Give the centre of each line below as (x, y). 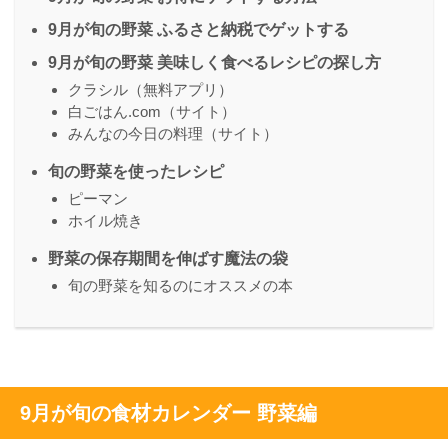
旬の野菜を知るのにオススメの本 (180, 286)
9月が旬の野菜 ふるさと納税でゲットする (198, 30)
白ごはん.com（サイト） (152, 112)
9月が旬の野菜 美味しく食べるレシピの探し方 (214, 63)
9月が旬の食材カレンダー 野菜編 (168, 413)
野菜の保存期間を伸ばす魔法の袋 (168, 259)
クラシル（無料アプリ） (150, 90)
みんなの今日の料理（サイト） (173, 134)
